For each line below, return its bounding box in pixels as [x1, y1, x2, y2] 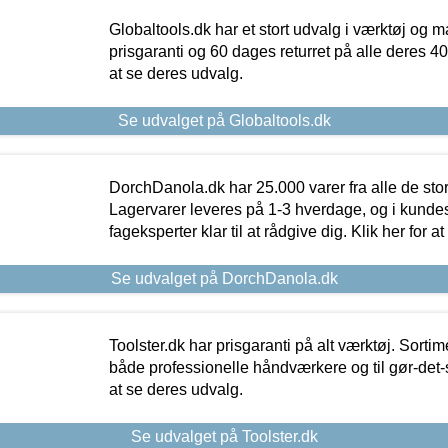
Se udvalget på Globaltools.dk [117, 111, 331, 129]
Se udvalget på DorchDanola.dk [110, 269, 338, 287]
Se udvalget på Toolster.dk [130, 427, 318, 445]
